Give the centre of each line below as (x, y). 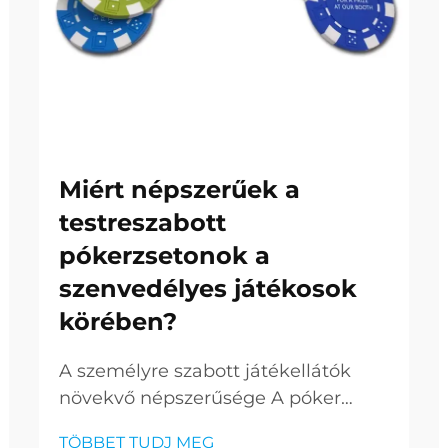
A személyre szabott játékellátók (205, 371)
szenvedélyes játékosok (208, 288)
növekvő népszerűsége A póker (200, 398)
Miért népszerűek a (179, 189)
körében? (118, 321)
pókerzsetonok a (164, 255)
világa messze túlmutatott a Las (203, 425)
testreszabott (142, 222)
